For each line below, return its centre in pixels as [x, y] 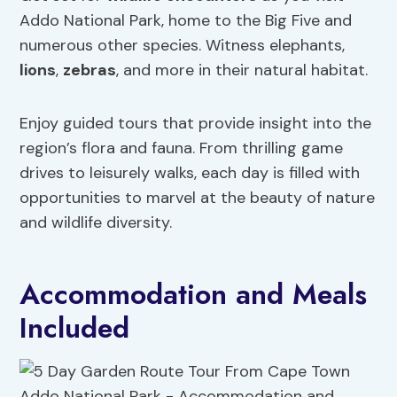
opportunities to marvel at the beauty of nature [198, 198]
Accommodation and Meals [194, 295]
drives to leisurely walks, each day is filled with [190, 173]
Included [75, 328]
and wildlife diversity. [96, 223]
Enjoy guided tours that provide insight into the [196, 124]
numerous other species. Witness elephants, [183, 46]
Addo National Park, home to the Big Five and [186, 21]
